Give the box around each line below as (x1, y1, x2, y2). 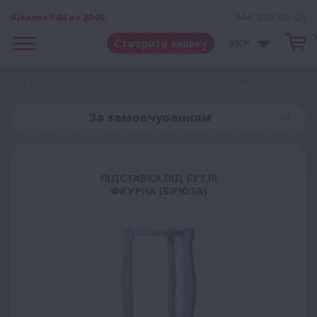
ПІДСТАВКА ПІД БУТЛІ (100, 172, 217, 185)
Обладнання (131, 75, 188, 86)
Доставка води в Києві (11, 75, 113, 86)
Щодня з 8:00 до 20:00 (11, 12, 105, 22)
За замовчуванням (88, 110, 212, 125)
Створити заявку (114, 35, 207, 50)
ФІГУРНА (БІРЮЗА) (110, 185, 207, 197)
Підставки (206, 75, 251, 86)
